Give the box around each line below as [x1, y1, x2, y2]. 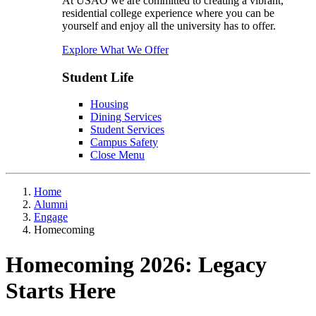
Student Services [90, 123, 164, 136]
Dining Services [90, 111, 162, 123]
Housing [90, 98, 128, 111]
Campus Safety [90, 136, 158, 149]
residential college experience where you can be [62, 6, 274, 19]
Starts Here [6, 277, 116, 303]
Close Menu [90, 149, 145, 162]
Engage [34, 211, 68, 224]
